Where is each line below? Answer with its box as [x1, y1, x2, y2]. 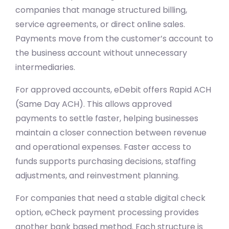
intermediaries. [15, 61, 75, 73]
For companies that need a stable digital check [15, 192, 205, 204]
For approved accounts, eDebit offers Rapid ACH [15, 83, 211, 96]
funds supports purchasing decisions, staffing [15, 155, 196, 167]
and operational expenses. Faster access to [15, 141, 191, 153]
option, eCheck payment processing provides [15, 206, 199, 218]
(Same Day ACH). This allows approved [15, 98, 172, 110]
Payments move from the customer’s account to [15, 32, 213, 44]
